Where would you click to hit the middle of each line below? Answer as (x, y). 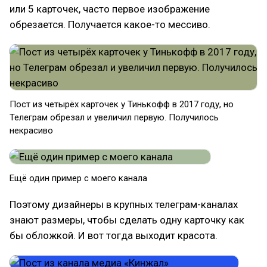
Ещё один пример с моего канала (78, 178)
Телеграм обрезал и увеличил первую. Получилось (114, 117)
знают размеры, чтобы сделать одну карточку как (127, 220)
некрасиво (31, 131)
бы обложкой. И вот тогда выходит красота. (114, 235)
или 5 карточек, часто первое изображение (110, 9)
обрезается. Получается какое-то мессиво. (110, 24)
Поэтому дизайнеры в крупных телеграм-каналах (124, 204)
